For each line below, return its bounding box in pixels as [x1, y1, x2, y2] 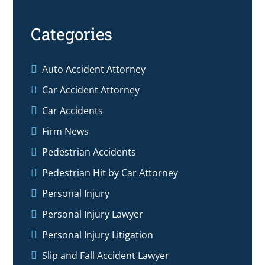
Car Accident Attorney [42, 83, 140, 96]
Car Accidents [42, 104, 104, 117]
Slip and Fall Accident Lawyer [42, 248, 170, 262]
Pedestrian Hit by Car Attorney [42, 166, 179, 179]
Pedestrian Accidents [42, 145, 137, 159]
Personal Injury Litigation [42, 228, 154, 241]
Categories [31, 22, 113, 45]
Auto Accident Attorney [42, 62, 146, 76]
